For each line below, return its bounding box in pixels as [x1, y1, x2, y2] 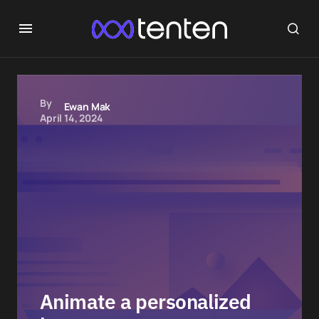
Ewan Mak [63, 100, 111, 113]
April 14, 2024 [40, 111, 103, 125]
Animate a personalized [40, 288, 251, 315]
